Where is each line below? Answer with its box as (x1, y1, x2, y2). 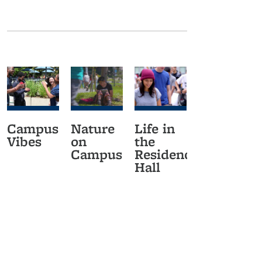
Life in (135, 118, 175, 138)
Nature (71, 118, 115, 138)
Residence (135, 144, 198, 164)
